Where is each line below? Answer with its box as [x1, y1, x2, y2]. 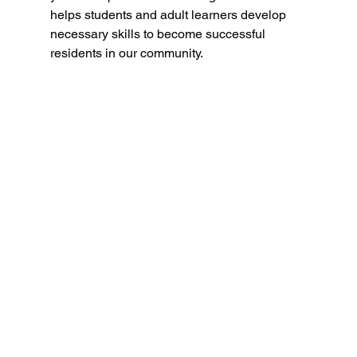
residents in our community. [49, 45, 203, 61]
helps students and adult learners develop [49, 6, 289, 22]
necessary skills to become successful [49, 25, 269, 41]
